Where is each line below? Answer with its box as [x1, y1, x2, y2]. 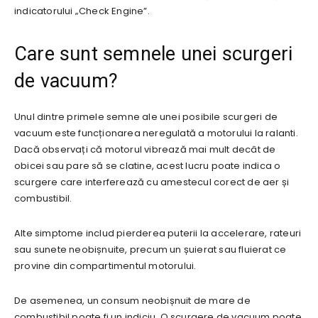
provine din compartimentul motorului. [14, 258, 197, 273]
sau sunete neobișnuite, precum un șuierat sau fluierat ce [14, 242, 287, 256]
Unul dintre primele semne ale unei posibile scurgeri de [14, 109, 278, 124]
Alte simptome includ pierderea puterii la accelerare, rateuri [14, 226, 302, 240]
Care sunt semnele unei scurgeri [14, 42, 293, 65]
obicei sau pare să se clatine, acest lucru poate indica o [14, 158, 281, 172]
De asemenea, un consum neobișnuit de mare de [14, 293, 251, 307]
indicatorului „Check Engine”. [14, 4, 150, 18]
